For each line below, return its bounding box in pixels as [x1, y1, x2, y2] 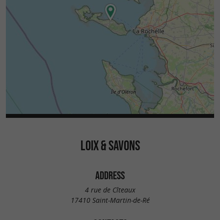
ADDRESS [95, 169, 125, 182]
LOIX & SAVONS [80, 137, 140, 154]
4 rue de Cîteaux [84, 185, 136, 194]
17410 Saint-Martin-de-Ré [70, 195, 150, 205]
